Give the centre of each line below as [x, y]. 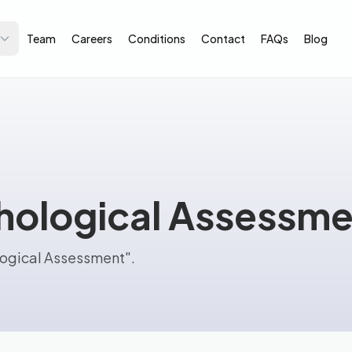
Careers [92, 38]
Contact [223, 38]
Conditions [156, 38]
